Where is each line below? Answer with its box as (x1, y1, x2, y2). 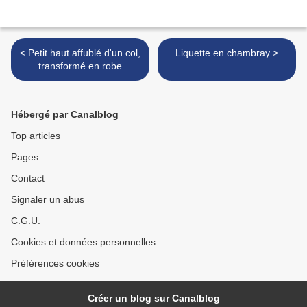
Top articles (11, 130, 60, 142)
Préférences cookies (11, 258, 99, 269)
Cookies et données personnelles (11, 236, 156, 248)
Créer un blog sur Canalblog (87, 293, 220, 304)
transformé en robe (38, 60, 122, 72)
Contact (11, 173, 45, 184)
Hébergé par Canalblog (11, 109, 119, 121)
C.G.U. (11, 215, 40, 227)
